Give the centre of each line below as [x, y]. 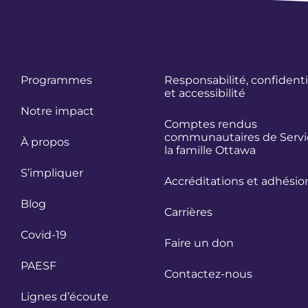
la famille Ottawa [210, 150]
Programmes [56, 80]
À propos [45, 142]
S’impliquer [52, 173]
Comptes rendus [211, 124]
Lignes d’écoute [65, 296]
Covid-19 [44, 234]
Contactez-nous [208, 274]
